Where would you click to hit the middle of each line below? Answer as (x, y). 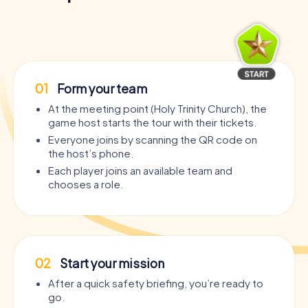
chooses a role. (86, 184)
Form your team (101, 89)
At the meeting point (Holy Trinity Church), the (157, 109)
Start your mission (111, 263)
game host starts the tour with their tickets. (152, 122)
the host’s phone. (91, 153)
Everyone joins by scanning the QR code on (153, 140)
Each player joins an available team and (140, 170)
